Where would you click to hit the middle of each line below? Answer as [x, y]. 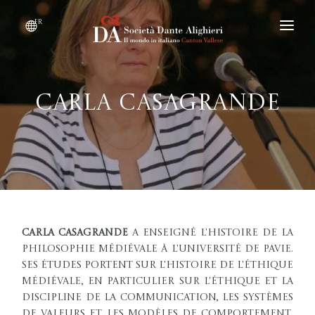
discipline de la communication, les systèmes [157, 297]
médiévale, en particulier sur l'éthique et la [157, 281]
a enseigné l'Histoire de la [211, 233]
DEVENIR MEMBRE [72, 58]
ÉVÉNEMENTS [58, 119]
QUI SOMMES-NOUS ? [80, 89]
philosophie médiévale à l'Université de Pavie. [157, 249]
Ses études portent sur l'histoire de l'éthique [157, 265]
